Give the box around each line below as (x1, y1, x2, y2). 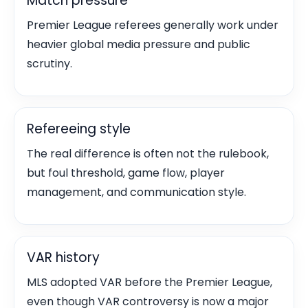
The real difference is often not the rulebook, (27, 146, 269, 162)
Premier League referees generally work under (27, 17, 278, 33)
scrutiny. (27, 56, 72, 71)
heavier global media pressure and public (27, 36, 250, 52)
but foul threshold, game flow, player (27, 165, 225, 181)
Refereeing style (27, 120, 131, 138)
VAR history (27, 248, 100, 267)
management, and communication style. (27, 184, 246, 200)
